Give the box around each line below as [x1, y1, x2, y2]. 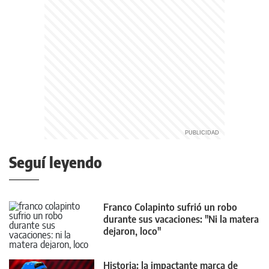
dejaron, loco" [103, 225, 161, 238]
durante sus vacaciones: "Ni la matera [103, 213, 259, 226]
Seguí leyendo [9, 153, 102, 172]
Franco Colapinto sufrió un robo [103, 201, 237, 214]
